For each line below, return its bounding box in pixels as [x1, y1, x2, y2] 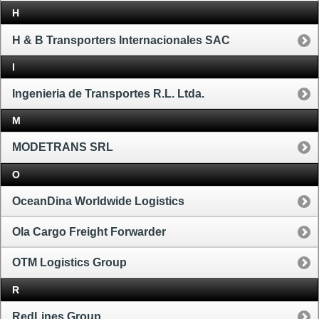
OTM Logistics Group [12, 256, 127, 269]
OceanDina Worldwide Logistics [12, 194, 184, 207]
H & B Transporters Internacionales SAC [12, 33, 230, 46]
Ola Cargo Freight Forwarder [12, 226, 166, 239]
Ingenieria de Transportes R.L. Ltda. [12, 87, 204, 100]
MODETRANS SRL [12, 141, 113, 154]
